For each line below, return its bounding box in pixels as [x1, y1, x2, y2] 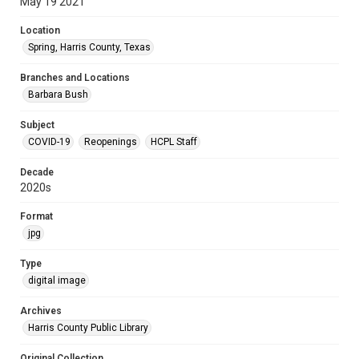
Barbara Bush [28, 89, 88, 100]
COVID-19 [28, 136, 71, 147]
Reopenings [84, 136, 137, 147]
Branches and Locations [20, 72, 130, 83]
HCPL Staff [151, 136, 197, 147]
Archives [20, 305, 62, 317]
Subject [20, 119, 54, 131]
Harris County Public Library [28, 322, 148, 333]
